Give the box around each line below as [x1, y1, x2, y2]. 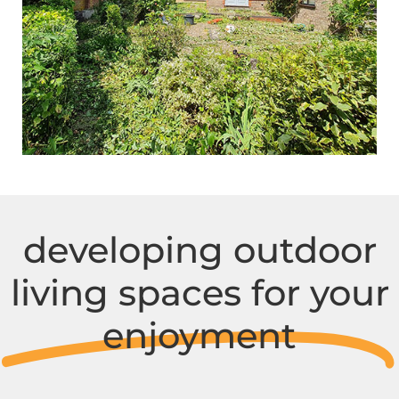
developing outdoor [22, 227, 377, 272]
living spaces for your [10, 270, 389, 314]
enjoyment [102, 313, 297, 357]
